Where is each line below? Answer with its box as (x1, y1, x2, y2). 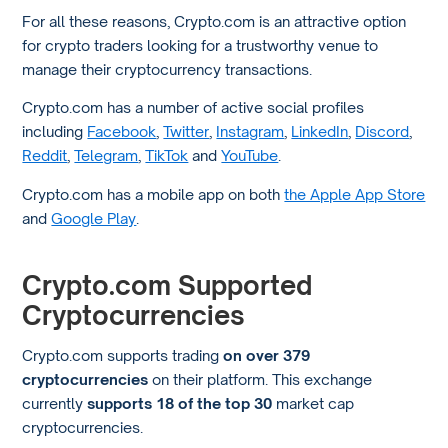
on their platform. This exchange (148, 369, 373, 388)
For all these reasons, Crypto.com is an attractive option (22, 11, 407, 30)
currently (22, 393, 88, 412)
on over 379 (223, 345, 311, 364)
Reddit (22, 146, 68, 165)
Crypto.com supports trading (22, 345, 224, 364)
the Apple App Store (284, 184, 426, 203)
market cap (272, 393, 355, 412)
